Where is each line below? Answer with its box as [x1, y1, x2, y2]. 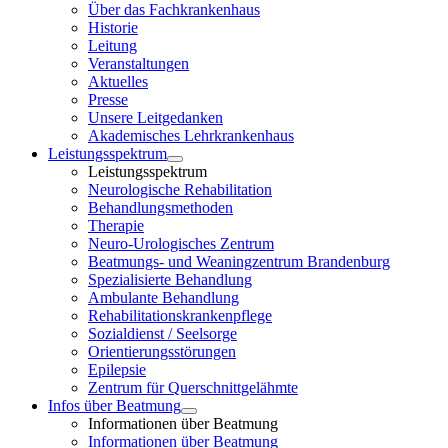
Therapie [88, 217, 144, 234]
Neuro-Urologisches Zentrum [88, 235, 274, 252]
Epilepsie [88, 361, 146, 378]
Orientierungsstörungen [88, 343, 236, 360]
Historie [88, 19, 138, 36]
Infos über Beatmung [48, 397, 181, 414]
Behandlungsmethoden [88, 199, 233, 216]
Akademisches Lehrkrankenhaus [88, 127, 294, 144]
